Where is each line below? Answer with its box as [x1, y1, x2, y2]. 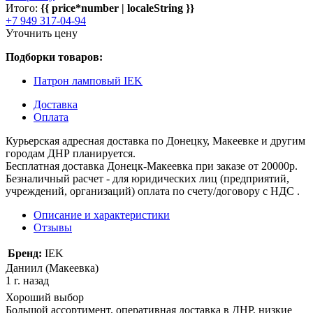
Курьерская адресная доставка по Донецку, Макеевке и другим [6, 134, 305, 147]
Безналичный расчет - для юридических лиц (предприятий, [6, 172, 289, 184]
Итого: [6, 1, 41, 14]
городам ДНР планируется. [6, 147, 136, 159]
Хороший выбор [6, 291, 84, 303]
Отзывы [34, 221, 72, 233]
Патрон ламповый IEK [34, 74, 143, 87]
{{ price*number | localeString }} [41, 1, 194, 14]
